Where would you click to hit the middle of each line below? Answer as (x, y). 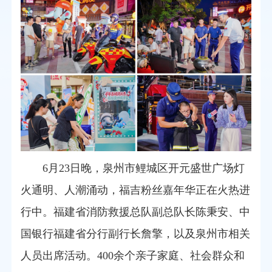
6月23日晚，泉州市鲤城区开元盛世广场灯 (144, 168)
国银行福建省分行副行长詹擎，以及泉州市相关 (135, 233)
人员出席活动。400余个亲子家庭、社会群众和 (133, 255)
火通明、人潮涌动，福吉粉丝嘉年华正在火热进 (135, 190)
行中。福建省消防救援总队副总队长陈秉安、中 (135, 212)
